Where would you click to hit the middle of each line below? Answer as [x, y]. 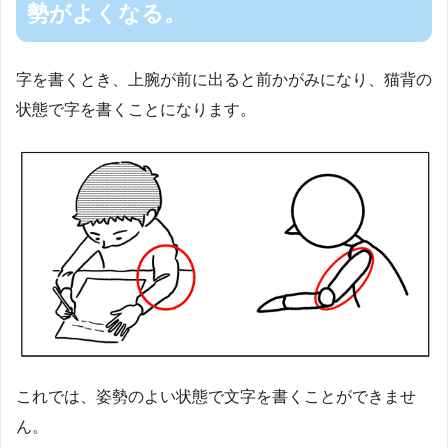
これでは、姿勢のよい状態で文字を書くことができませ [216, 397]
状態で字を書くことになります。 [136, 109]
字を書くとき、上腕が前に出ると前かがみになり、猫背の [224, 79]
